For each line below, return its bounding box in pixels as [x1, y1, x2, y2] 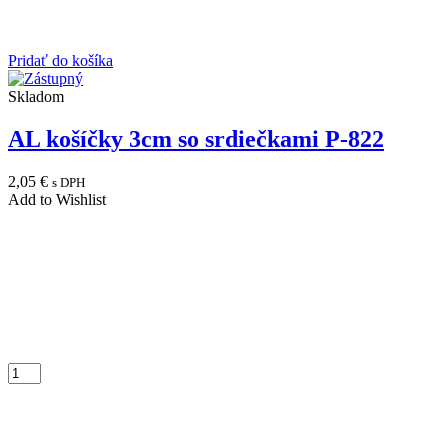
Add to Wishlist [8, 191, 106, 209]
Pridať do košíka [8, 52, 113, 70]
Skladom [8, 88, 64, 106]
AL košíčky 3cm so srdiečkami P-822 [8, 126, 384, 153]
